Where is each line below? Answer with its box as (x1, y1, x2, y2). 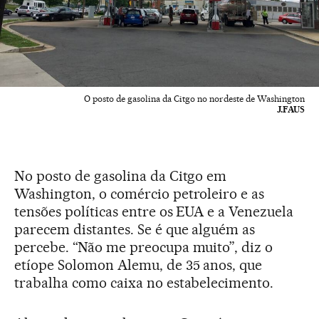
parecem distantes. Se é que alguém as (14, 221, 256, 239)
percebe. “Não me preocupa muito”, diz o (14, 239, 273, 256)
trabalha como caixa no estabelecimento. (14, 274, 274, 292)
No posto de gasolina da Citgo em (14, 167, 227, 185)
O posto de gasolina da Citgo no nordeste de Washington (84, 93, 305, 105)
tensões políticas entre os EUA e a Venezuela (14, 203, 294, 221)
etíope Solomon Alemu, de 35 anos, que (14, 256, 263, 274)
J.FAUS (277, 104, 305, 115)
